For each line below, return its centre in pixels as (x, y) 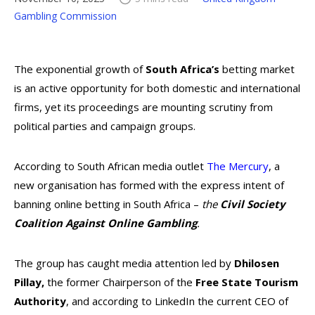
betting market (257, 69)
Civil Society (253, 204)
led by (218, 263)
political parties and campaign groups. (106, 126)
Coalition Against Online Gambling (105, 223)
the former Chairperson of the (120, 282)
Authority (40, 301)
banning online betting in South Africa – (108, 204)
